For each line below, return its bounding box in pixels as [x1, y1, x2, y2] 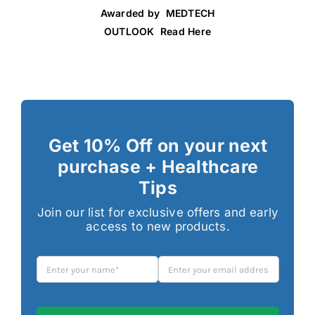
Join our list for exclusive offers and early [37, 205, 279, 219]
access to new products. [86, 219, 230, 233]
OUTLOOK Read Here [103, 25, 212, 37]
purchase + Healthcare [57, 156, 259, 177]
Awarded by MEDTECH [100, 7, 215, 19]
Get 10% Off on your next [48, 135, 268, 156]
